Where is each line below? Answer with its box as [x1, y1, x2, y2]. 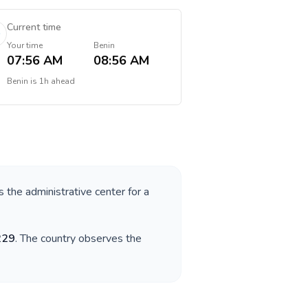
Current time [6, 21, 61, 34]
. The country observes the [15, 231, 142, 246]
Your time [6, 40, 43, 51]
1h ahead [38, 76, 75, 87]
